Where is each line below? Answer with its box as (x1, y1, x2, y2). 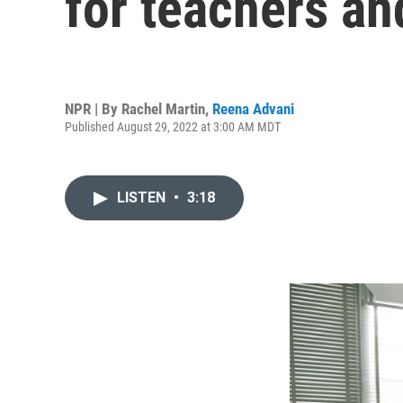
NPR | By (65, 99, 121, 118)
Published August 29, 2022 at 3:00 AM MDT (65, 119, 281, 134)
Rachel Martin (121, 99, 205, 118)
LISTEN (117, 189, 169, 206)
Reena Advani (212, 99, 294, 118)
